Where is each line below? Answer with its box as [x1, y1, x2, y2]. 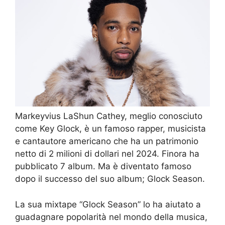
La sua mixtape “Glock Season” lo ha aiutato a [15, 199, 201, 209]
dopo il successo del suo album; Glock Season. [15, 174, 205, 184]
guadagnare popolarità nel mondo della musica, [15, 211, 207, 222]
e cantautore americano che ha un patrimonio [15, 136, 198, 147]
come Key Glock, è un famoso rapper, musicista [15, 124, 206, 134]
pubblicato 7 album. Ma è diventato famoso [15, 161, 191, 172]
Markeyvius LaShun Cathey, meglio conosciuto [15, 111, 202, 122]
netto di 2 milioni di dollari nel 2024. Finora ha [15, 149, 199, 159]
